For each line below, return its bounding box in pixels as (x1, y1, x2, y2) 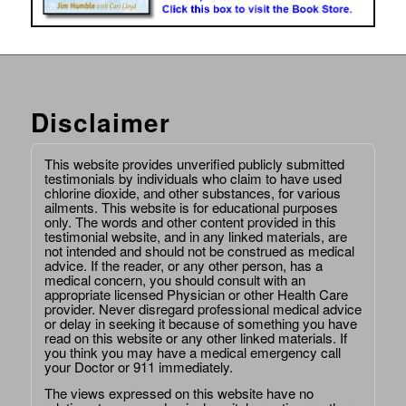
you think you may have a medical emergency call (43, 342, 341, 362)
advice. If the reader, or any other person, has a (43, 255, 323, 275)
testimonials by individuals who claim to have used (43, 168, 342, 188)
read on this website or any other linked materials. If (43, 327, 347, 347)
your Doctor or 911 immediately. (43, 356, 233, 376)
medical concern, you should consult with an (43, 269, 305, 289)
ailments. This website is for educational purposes (43, 197, 338, 217)
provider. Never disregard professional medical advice (43, 298, 362, 318)
